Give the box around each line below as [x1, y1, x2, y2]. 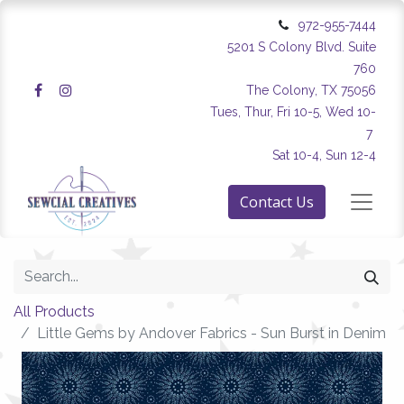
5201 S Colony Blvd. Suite [227, 40, 376, 54]
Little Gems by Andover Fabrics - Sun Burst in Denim [37, 325, 386, 342]
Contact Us [240, 192, 314, 212]
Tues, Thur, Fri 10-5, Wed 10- [210, 105, 376, 119]
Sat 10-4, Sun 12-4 [272, 148, 376, 162]
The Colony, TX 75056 [246, 83, 376, 97]
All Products [14, 303, 95, 320]
